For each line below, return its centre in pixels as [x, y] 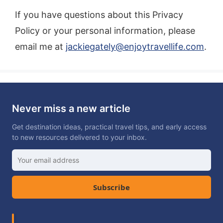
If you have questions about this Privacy [99, 15]
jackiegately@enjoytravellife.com [135, 47]
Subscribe [111, 187]
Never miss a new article [71, 109]
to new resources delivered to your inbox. [79, 137]
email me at [40, 47]
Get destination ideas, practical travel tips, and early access [109, 127]
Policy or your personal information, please [105, 31]
